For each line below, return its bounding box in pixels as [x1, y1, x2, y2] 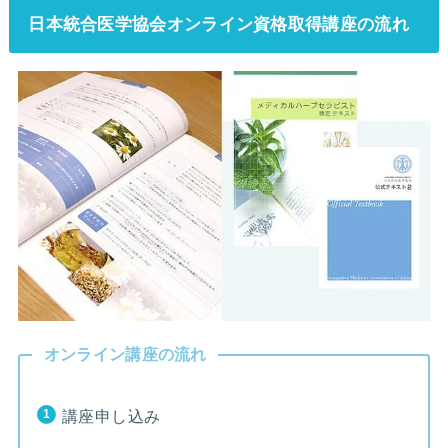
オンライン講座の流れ [43, 345, 207, 364]
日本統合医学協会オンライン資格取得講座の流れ [28, 13, 409, 34]
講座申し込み [61, 407, 161, 426]
